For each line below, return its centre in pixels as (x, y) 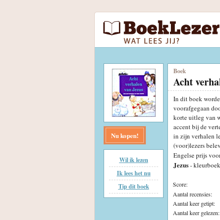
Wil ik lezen (134, 160)
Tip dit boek (134, 186)
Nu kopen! (125, 135)
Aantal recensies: (192, 194)
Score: (180, 184)
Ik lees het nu (134, 173)
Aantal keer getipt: (194, 203)
